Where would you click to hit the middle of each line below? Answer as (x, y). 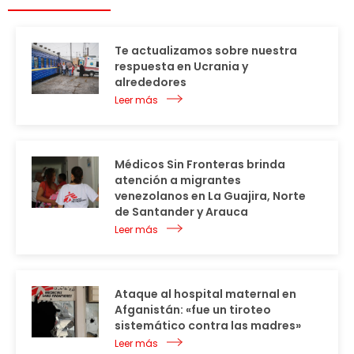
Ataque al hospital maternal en (205, 294)
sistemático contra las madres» (208, 326)
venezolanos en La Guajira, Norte (210, 196)
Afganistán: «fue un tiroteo (193, 310)
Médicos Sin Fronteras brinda (200, 165)
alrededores (151, 83)
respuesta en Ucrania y (181, 67)
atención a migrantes (178, 181)
